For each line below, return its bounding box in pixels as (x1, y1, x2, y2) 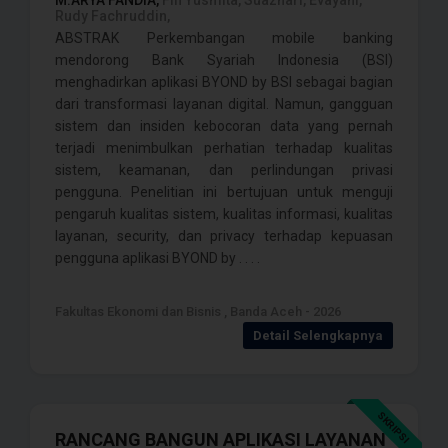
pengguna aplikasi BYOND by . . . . (55, 250, 260, 266)
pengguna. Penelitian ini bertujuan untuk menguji (55, 184, 393, 200)
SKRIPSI (375, 409, 412, 446)
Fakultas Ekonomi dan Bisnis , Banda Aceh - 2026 (55, 304, 341, 319)
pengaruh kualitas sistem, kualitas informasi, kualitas (55, 206, 393, 222)
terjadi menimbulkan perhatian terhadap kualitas (55, 140, 393, 156)
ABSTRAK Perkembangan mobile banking (55, 30, 393, 46)
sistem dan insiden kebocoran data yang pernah (55, 118, 393, 134)
